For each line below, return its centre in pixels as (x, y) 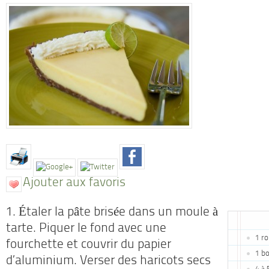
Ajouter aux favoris (74, 183)
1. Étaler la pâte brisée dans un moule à (112, 213)
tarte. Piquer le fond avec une (86, 229)
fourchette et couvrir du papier (89, 245)
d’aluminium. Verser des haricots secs (108, 261)
